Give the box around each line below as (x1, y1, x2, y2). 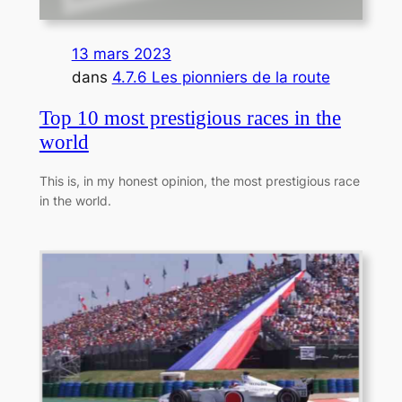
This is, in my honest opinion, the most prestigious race (39, 173, 360, 189)
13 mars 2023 (71, 45, 171, 64)
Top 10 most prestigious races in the (39, 107, 341, 130)
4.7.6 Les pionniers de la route (111, 68, 330, 87)
